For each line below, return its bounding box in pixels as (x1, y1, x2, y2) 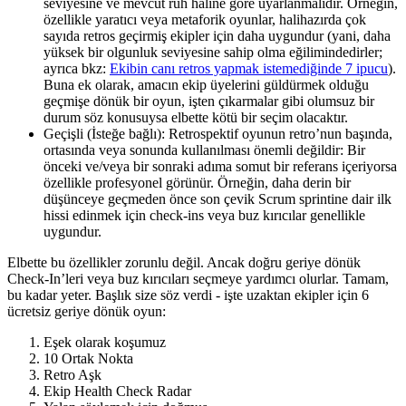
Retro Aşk (43, 366, 101, 382)
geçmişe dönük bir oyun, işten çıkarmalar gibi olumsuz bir (43, 92, 374, 109)
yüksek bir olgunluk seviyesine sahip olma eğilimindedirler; (43, 43, 382, 60)
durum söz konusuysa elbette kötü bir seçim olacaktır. (43, 109, 352, 125)
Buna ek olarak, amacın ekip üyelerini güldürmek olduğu (43, 76, 369, 92)
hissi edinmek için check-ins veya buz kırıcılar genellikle (43, 207, 365, 223)
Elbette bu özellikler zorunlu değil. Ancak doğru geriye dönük (7, 254, 361, 270)
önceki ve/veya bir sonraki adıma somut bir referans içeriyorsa (43, 158, 397, 174)
